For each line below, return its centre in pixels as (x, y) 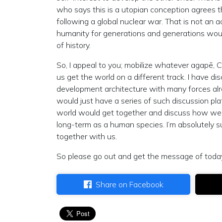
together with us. (87, 136)
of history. (74, 45)
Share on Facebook (129, 184)
